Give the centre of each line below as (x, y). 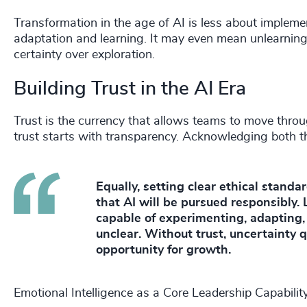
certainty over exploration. (84, 55)
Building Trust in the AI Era (130, 89)
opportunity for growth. (163, 250)
